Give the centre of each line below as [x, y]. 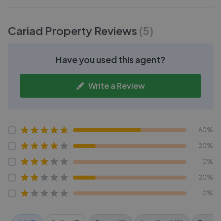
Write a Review [116, 86]
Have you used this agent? [110, 59]
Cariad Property [50, 31]
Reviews [115, 31]
